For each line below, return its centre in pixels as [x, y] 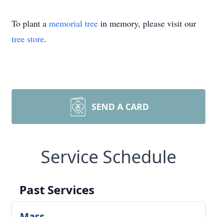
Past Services [57, 190]
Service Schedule [108, 157]
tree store [28, 39]
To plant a [30, 23]
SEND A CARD [120, 107]
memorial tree [73, 23]
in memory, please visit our [147, 23]
